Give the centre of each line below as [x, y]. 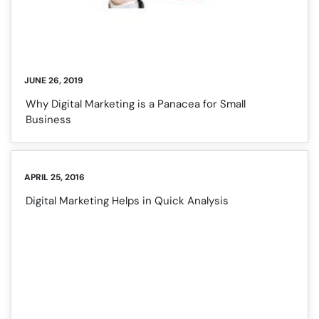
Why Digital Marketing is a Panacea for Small [136, 104]
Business [48, 120]
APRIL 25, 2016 [54, 178]
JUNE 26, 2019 [54, 81]
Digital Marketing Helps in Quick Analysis [127, 201]
